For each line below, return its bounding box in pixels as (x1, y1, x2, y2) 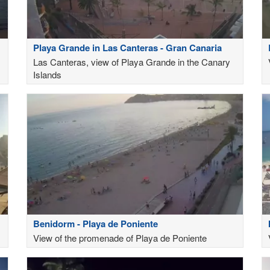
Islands (33, 67, 61, 81)
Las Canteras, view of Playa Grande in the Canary (33, 55, 230, 68)
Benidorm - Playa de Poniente (33, 217, 158, 231)
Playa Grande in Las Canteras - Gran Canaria (33, 40, 222, 54)
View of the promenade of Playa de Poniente (33, 231, 207, 245)
